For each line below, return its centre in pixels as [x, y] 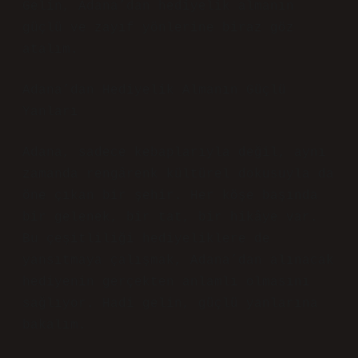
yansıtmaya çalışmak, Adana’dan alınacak [178, 261]
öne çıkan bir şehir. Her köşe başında [170, 196]
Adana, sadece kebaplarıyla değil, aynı [174, 153]
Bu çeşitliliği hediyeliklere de [146, 239]
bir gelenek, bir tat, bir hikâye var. [170, 217]
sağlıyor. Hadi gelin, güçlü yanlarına [170, 304]
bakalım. [54, 325]
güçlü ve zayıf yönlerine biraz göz [158, 28]
